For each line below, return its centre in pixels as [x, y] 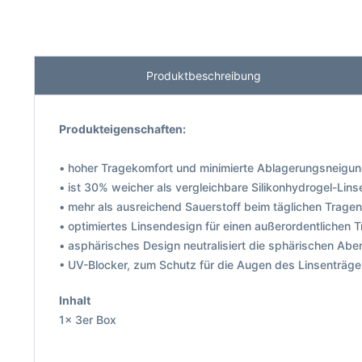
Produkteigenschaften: [122, 129]
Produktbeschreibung [204, 76]
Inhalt [75, 300]
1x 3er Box [88, 320]
